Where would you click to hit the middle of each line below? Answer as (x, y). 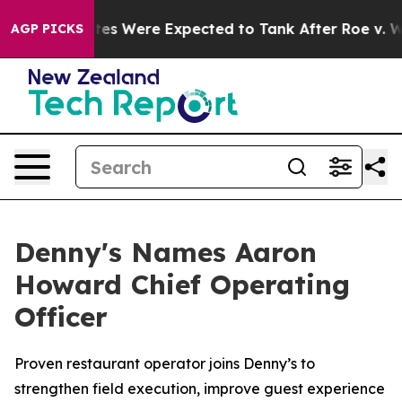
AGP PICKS (47, 29)
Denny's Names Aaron (166, 252)
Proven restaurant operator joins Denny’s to (165, 363)
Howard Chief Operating (182, 284)
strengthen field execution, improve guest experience (200, 389)
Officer (61, 317)
